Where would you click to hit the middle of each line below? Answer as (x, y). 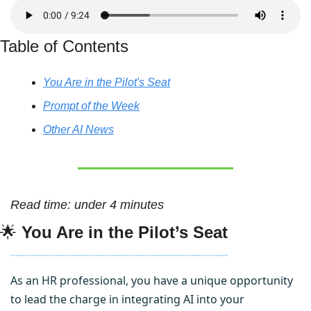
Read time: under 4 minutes (87, 205)
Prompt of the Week (91, 106)
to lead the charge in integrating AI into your (127, 300)
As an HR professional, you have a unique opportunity (152, 281)
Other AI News (78, 129)
